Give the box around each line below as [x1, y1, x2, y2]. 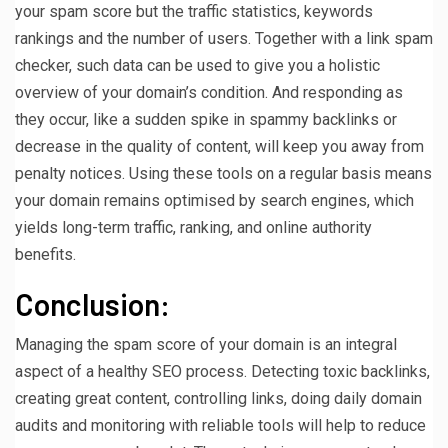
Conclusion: [15, 285, 170, 322]
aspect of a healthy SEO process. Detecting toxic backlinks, [15, 361, 430, 381]
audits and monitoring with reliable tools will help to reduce [15, 415, 426, 435]
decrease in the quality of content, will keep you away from [15, 136, 424, 156]
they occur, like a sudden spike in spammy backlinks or [15, 109, 397, 129]
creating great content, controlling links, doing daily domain [15, 388, 422, 408]
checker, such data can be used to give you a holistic [15, 55, 380, 75]
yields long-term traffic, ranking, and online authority [15, 217, 372, 237]
